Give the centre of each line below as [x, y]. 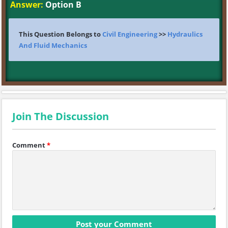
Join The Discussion [61, 116]
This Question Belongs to [61, 34]
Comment [29, 145]
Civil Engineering [130, 34]
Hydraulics [185, 34]
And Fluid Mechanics [53, 45]
